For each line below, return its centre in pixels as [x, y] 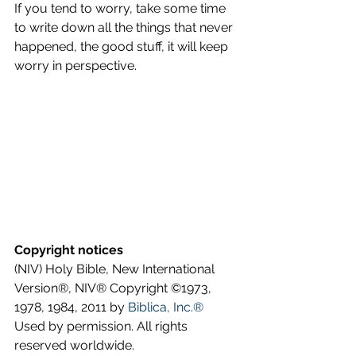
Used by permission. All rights [103, 326]
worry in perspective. [75, 66]
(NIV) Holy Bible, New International [116, 269]
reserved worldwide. [74, 345]
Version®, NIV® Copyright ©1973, [114, 288]
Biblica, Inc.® [166, 307]
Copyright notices [69, 250]
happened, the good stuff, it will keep [123, 46]
